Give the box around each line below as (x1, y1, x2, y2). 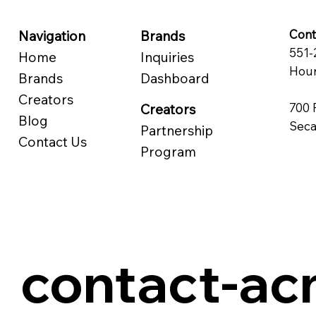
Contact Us (18, 133, 87, 150)
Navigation (18, 27, 85, 44)
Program (140, 142, 197, 160)
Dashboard (140, 69, 210, 87)
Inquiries (140, 48, 195, 66)
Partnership (140, 121, 214, 139)
